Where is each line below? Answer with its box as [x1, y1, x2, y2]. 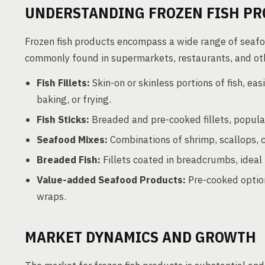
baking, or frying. [37, 93, 111, 106]
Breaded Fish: [37, 153, 101, 166]
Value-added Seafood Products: [37, 173, 186, 186]
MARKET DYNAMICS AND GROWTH [25, 227, 256, 247]
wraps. [37, 190, 66, 203]
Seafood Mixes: [37, 133, 108, 146]
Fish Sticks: [37, 113, 89, 126]
